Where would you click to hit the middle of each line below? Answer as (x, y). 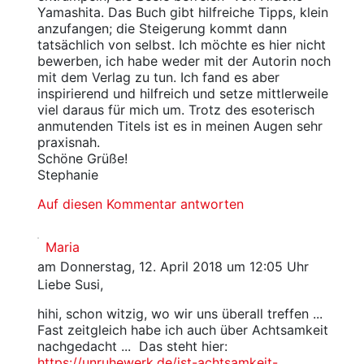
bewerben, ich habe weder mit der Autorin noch (184, 61)
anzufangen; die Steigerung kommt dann (162, 28)
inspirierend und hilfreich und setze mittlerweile (182, 93)
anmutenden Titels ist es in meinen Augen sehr (180, 126)
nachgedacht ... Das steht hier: (132, 346)
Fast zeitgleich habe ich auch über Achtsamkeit (182, 330)
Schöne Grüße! (82, 158)
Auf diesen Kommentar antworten (140, 204)
